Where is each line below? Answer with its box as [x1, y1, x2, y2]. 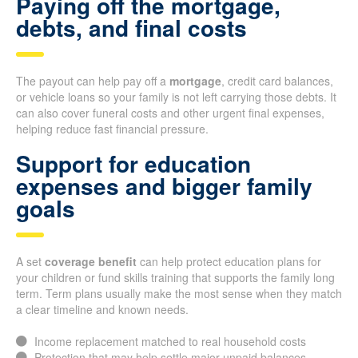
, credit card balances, [221, 73, 333, 89]
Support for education [16, 147, 251, 181]
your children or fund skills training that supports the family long [16, 269, 335, 286]
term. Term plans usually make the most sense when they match [16, 285, 342, 302]
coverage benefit [45, 253, 137, 270]
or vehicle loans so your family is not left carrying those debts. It [16, 89, 336, 105]
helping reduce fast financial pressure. [16, 121, 209, 137]
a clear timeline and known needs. [16, 301, 189, 318]
